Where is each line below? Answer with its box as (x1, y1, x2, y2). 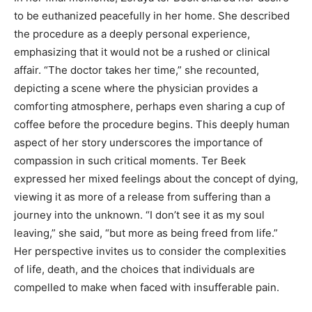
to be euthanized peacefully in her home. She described (14, 9, 290, 23)
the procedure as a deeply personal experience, (14, 27, 250, 41)
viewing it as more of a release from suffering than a (14, 190, 270, 204)
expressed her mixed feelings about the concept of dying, (14, 172, 298, 186)
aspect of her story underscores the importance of (14, 136, 263, 150)
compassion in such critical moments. (14, 154, 201, 168)
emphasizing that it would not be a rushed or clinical (14, 45, 270, 59)
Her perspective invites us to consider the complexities (14, 244, 286, 258)
